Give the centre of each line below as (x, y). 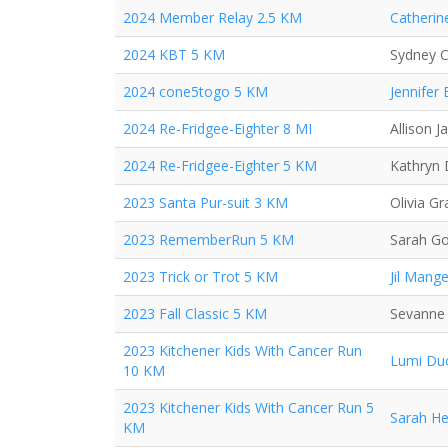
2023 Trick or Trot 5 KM (200, 276)
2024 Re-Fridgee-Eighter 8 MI (217, 128)
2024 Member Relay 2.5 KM (212, 17)
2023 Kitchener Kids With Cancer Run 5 (248, 407)
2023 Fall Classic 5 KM (195, 313)
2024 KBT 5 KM (174, 54)
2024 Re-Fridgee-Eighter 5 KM (220, 165)
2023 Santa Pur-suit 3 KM (205, 202)
